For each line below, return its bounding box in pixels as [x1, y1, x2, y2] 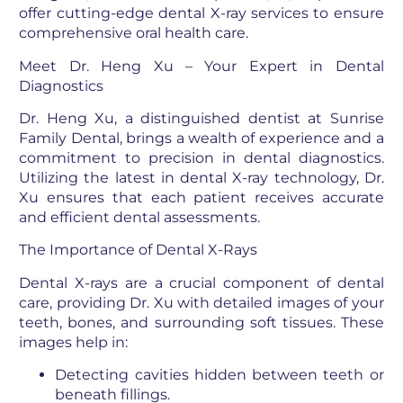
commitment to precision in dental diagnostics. [19, 149, 384, 167]
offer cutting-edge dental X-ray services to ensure [19, 4, 384, 22]
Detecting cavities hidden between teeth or [55, 366, 384, 384]
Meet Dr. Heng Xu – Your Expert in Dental [19, 57, 384, 75]
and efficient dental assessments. [19, 209, 261, 227]
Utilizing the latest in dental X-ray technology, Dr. [19, 169, 384, 187]
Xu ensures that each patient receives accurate [19, 189, 384, 207]
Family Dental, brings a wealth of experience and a [19, 130, 384, 148]
